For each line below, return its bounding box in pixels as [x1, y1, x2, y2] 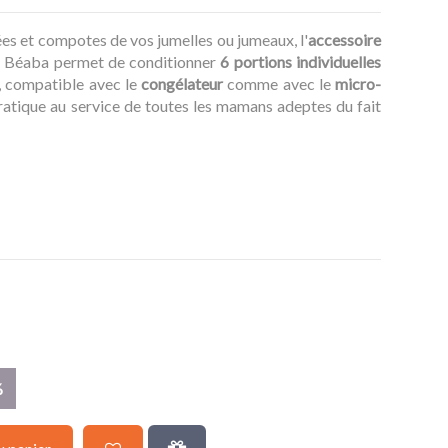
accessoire [308, 30, 381, 50]
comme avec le [223, 74, 336, 94]
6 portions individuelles [220, 52, 382, 72]
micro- [335, 74, 382, 94]
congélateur [141, 74, 224, 94]
